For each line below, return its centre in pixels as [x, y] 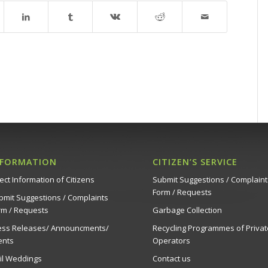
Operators [171, 241]
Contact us [171, 259]
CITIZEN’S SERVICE [195, 162]
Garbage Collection [187, 210]
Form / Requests [182, 192]
